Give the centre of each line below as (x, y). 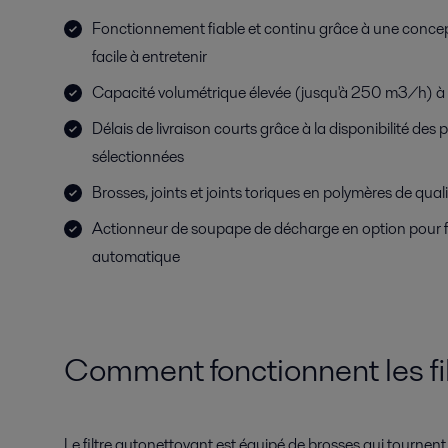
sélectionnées (138, 156)
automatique (136, 256)
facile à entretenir (149, 56)
